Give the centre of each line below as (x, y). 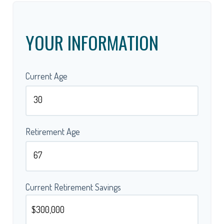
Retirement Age (53, 131)
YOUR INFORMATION (92, 42)
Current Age (46, 76)
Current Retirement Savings (73, 187)
